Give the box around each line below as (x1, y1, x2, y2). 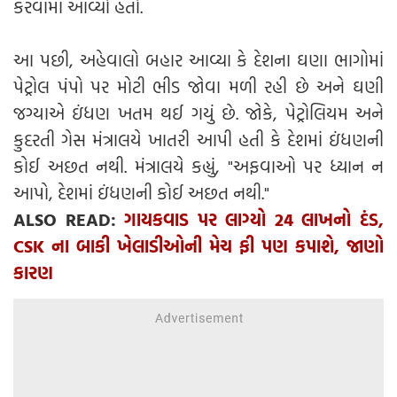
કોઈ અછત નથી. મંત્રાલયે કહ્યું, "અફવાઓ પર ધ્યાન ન (13, 152, 384, 179)
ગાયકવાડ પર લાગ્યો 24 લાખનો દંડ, (124, 205, 385, 232)
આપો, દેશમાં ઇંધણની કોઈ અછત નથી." (13, 178, 269, 206)
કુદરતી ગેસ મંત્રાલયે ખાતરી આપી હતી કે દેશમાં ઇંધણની (13, 125, 384, 152)
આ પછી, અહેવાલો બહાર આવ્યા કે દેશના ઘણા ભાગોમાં (13, 45, 384, 73)
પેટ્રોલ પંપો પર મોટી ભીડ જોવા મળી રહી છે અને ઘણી (13, 72, 384, 99)
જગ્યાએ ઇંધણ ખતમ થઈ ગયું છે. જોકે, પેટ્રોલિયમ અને (13, 98, 384, 126)
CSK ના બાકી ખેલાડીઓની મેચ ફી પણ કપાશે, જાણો (13, 231, 384, 259)
